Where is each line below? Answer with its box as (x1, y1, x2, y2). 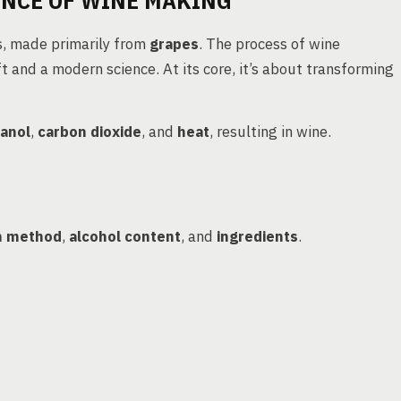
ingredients (217, 226, 298, 246)
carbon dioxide (38, 122, 141, 141)
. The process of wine (199, 34, 340, 54)
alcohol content (69, 226, 181, 246)
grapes (149, 34, 199, 54)
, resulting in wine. (209, 122, 331, 141)
